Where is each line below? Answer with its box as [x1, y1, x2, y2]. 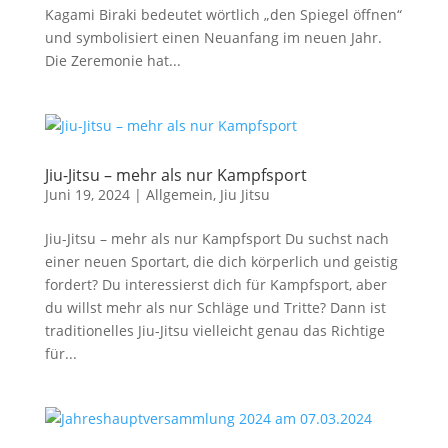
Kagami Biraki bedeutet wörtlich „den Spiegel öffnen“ [44, 5, 402, 24]
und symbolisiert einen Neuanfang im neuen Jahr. [44, 28, 382, 47]
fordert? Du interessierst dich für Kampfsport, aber [44, 275, 387, 294]
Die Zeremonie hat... [44, 51, 181, 70]
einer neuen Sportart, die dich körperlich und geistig [44, 252, 398, 271]
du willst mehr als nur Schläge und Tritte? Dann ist [44, 298, 386, 317]
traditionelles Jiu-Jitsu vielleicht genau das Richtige [44, 321, 385, 340]
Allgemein [145, 185, 213, 204]
